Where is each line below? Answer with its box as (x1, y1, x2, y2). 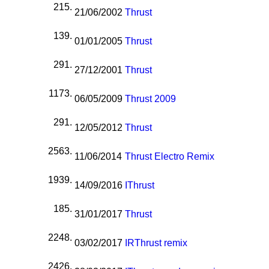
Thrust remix (134, 238, 188, 249)
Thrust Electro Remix (125, 151, 215, 162)
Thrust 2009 (125, 94, 177, 104)
